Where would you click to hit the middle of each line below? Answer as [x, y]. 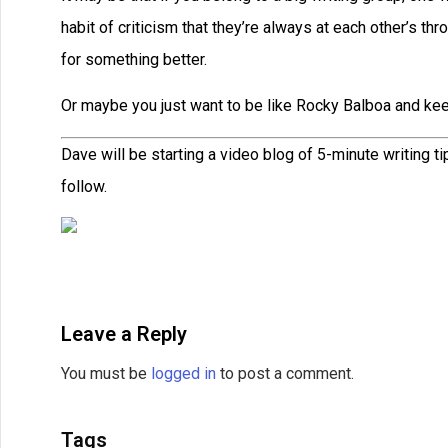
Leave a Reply [124, 333]
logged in [183, 373]
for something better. [134, 59]
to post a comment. [285, 373]
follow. [84, 186]
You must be [106, 373]
